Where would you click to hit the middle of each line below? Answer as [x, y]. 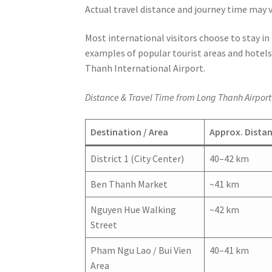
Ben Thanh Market [129, 184]
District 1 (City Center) [138, 158]
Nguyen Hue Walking [134, 209]
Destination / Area [130, 131]
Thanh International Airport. [145, 68]
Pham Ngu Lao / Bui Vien [141, 250]
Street [104, 224]
